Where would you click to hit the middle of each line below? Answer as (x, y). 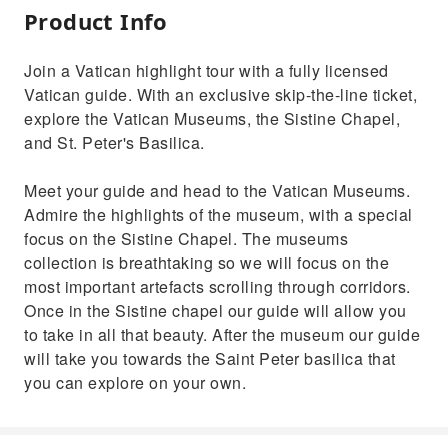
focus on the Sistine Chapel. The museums (186, 238)
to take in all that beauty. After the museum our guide (222, 334)
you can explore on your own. (135, 382)
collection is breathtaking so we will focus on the (206, 262)
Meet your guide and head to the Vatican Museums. (217, 190)
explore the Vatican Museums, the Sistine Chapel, (212, 118)
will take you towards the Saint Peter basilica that (210, 358)
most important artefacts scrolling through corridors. (217, 286)
